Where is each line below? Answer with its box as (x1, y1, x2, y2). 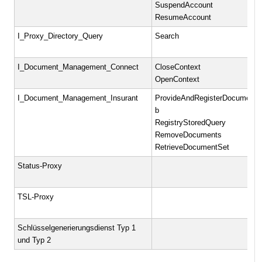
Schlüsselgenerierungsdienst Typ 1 (18, 223, 136, 233)
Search (155, 32, 180, 41)
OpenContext (155, 75, 200, 84)
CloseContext (155, 63, 201, 72)
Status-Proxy (18, 161, 63, 171)
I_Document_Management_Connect (18, 63, 139, 72)
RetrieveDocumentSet (155, 143, 230, 152)
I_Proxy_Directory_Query (18, 32, 104, 41)
